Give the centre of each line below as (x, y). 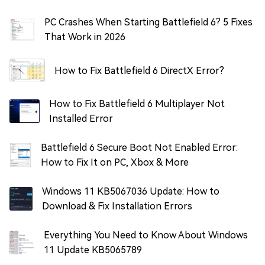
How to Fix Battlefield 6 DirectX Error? (139, 70)
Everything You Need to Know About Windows (146, 235)
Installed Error (81, 119)
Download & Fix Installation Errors (117, 206)
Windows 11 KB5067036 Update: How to (130, 192)
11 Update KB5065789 (93, 250)
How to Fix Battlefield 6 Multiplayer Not (137, 104)
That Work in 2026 (85, 37)
